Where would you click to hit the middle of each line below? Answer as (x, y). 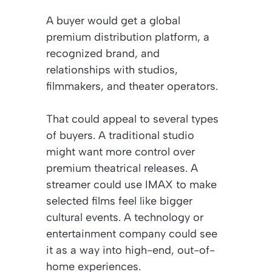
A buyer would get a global (113, 20)
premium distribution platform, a (128, 37)
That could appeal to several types (132, 119)
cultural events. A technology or (125, 217)
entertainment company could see (132, 233)
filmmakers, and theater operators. (132, 86)
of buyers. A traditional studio (120, 135)
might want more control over (121, 151)
